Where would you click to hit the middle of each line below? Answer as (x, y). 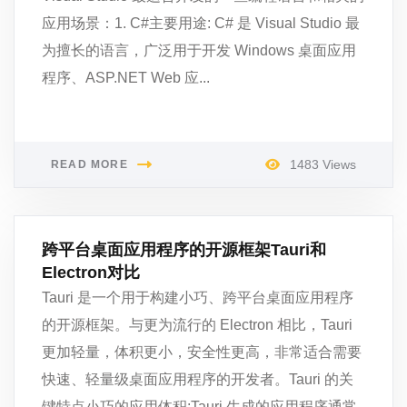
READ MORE (89, 164)
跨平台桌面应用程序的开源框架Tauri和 (184, 250)
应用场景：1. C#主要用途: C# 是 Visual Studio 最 (201, 23)
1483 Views (321, 164)
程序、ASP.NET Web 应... (126, 78)
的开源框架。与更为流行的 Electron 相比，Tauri (197, 325)
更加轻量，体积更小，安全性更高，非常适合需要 (202, 352)
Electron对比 (91, 273)
